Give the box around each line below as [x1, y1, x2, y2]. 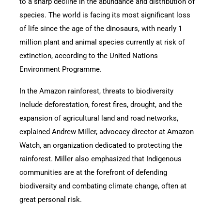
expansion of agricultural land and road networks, [19, 113, 178, 123]
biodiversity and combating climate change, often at [19, 181, 186, 190]
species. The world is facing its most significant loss [19, 10, 190, 19]
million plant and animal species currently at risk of [19, 37, 185, 46]
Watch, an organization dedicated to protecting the [19, 140, 182, 150]
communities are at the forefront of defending [19, 168, 167, 177]
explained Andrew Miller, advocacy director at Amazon [19, 127, 194, 136]
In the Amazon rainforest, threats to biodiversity [19, 86, 173, 95]
